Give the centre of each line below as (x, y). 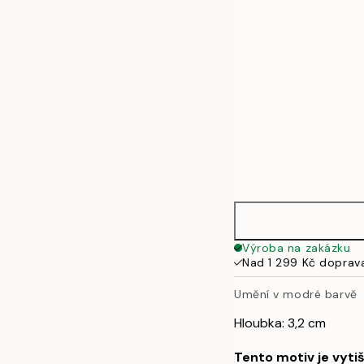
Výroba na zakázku (297, 248)
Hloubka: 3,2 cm (280, 323)
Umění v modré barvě (296, 294)
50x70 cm (303, 13)
